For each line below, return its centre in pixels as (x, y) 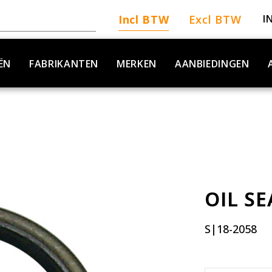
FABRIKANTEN (64, 64)
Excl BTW (215, 19)
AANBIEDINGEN (212, 64)
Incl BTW (144, 19)
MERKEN (137, 64)
